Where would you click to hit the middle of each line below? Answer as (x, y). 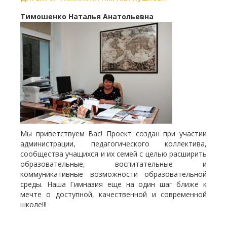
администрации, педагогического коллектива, (113, 143)
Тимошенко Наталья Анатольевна (87, 16)
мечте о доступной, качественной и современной (113, 194)
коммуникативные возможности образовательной (113, 174)
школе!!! (33, 204)
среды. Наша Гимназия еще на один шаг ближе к (113, 184)
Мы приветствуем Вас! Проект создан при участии (113, 133)
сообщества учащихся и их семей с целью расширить (113, 154)
